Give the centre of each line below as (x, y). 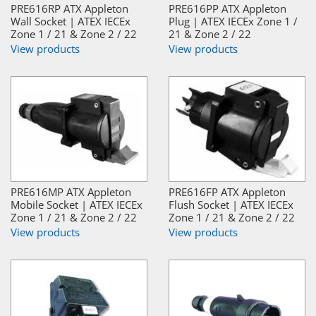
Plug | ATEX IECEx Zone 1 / (233, 21)
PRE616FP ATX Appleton (227, 192)
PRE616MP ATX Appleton (71, 192)
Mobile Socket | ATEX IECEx (77, 204)
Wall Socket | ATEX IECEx (71, 21)
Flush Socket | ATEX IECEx (231, 204)
